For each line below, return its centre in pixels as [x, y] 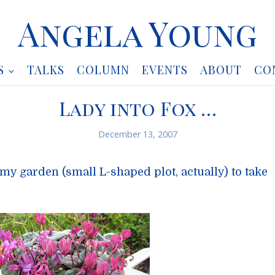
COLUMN [103, 70]
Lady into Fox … [137, 108]
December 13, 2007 [137, 134]
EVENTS [165, 70]
